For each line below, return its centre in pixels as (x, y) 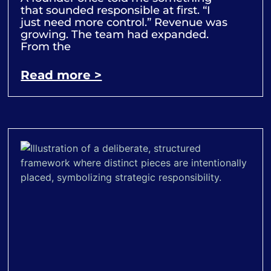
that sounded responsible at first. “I (116, 11)
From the (46, 47)
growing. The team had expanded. (115, 35)
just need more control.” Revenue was (124, 23)
